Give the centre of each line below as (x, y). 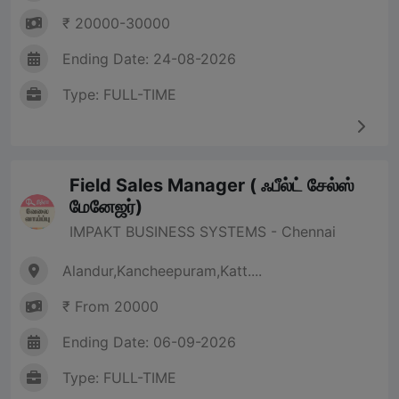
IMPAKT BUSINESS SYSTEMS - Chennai (203, 232)
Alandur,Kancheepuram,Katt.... (162, 271)
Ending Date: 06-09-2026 (149, 342)
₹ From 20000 (110, 307)
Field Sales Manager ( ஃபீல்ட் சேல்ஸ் (212, 186)
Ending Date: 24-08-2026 (149, 59)
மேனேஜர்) (106, 207)
